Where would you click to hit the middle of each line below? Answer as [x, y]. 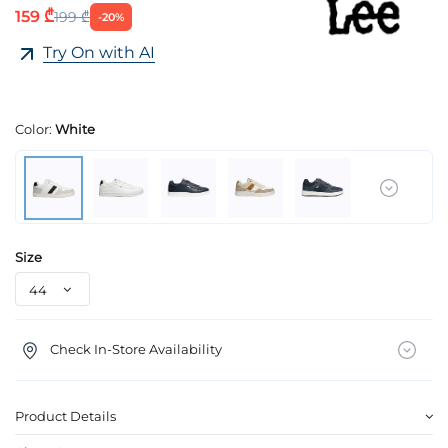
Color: [35, 129]
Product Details [65, 416]
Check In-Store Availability [135, 348]
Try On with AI [99, 53]
